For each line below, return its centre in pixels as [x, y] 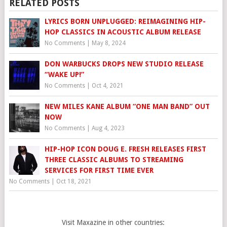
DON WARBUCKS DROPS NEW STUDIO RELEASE [124, 64]
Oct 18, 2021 [74, 182]
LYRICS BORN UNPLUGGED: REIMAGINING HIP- [125, 22]
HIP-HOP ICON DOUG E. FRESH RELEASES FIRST [125, 149]
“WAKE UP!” [64, 75]
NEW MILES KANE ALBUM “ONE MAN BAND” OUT [127, 107]
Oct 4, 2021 [107, 86]
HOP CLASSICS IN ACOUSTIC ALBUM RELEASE [123, 32]
